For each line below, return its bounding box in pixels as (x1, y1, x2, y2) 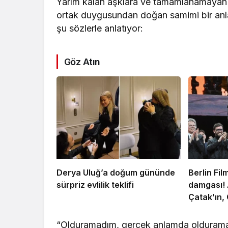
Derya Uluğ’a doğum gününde (56, 167, 175, 178)
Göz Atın (64, 56, 100, 67)
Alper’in (188, 204, 220, 215)
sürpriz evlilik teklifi (56, 180, 134, 190)
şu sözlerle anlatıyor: (56, 22, 144, 34)
